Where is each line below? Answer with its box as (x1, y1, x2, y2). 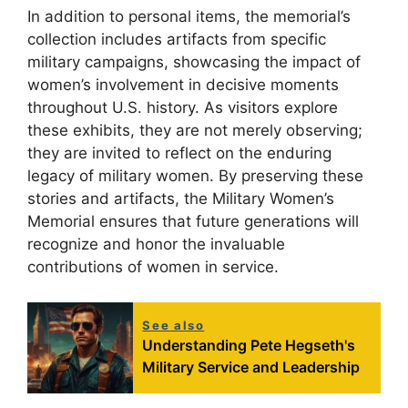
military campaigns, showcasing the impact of (27, 53, 361, 72)
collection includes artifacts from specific (27, 30, 326, 49)
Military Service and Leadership (142, 357, 361, 376)
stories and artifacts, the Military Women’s (27, 189, 334, 209)
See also (142, 317, 205, 332)
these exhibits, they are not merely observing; (27, 121, 362, 140)
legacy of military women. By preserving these (27, 167, 363, 186)
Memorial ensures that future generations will (27, 212, 359, 231)
